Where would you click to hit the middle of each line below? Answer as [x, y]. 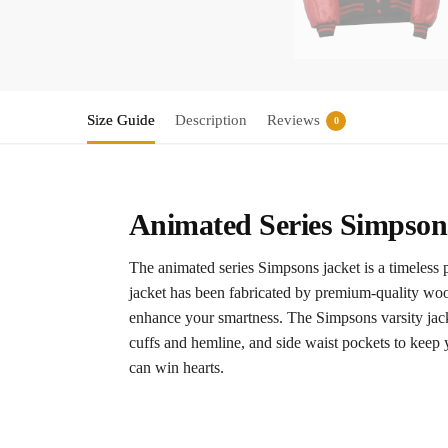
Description [211, 120]
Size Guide [121, 120]
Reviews [293, 120]
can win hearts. [176, 368]
